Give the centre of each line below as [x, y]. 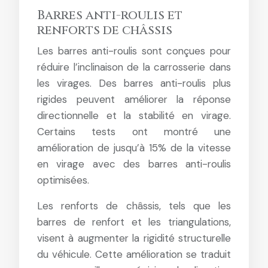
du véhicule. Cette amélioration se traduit [134, 254]
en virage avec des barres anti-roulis [134, 164]
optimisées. [63, 180]
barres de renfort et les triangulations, [134, 222]
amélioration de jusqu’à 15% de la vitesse [134, 148]
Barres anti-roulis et [110, 16]
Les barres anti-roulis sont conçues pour [134, 51]
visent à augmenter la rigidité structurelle [134, 238]
